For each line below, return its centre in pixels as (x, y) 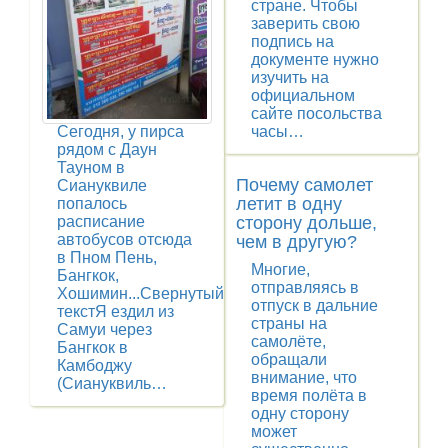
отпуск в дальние (314, 306)
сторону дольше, (306, 223)
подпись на (292, 42)
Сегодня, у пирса (120, 131)
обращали (289, 360)
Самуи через (104, 329)
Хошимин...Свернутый (140, 293)
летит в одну (289, 204)
